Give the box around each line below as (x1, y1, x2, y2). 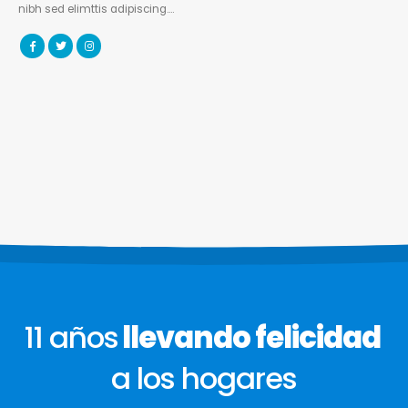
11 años (24, 316, 118, 358)
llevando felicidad (121, 316, 381, 358)
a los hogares (111, 357, 297, 399)
